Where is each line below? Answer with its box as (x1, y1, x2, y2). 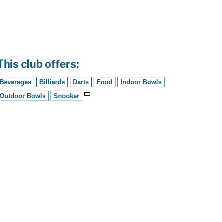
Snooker (54, 92, 80, 100)
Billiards (39, 78, 65, 86)
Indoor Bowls (120, 78, 162, 86)
